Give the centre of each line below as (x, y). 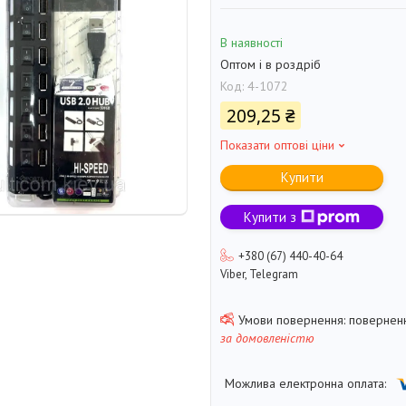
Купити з (270, 217)
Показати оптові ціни (277, 145)
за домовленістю (267, 338)
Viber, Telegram (259, 275)
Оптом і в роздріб (271, 65)
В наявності (251, 43)
